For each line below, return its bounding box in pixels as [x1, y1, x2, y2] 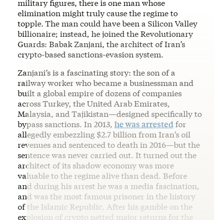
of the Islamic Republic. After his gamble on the [18, 201, 192, 212]
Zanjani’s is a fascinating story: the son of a [18, 67, 175, 78]
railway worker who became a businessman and [18, 77, 193, 88]
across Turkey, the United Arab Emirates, [18, 98, 170, 109]
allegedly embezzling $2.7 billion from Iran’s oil [18, 129, 191, 139]
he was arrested [114, 118, 173, 129]
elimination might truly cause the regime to [18, 7, 178, 18]
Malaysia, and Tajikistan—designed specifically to [18, 108, 202, 119]
